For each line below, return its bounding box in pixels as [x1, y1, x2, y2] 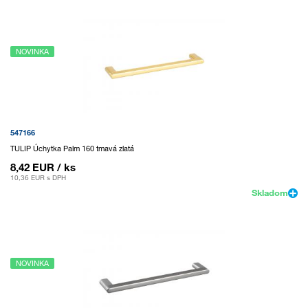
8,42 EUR [10, 161, 54, 174]
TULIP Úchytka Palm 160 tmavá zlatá [10, 144, 134, 154]
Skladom [252, 187, 288, 199]
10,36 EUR [10, 173, 45, 183]
